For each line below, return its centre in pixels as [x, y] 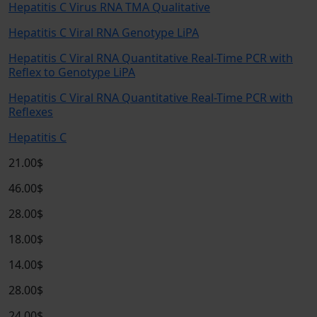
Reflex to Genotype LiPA [72, 72]
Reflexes [31, 112]
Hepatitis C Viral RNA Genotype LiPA [104, 33]
